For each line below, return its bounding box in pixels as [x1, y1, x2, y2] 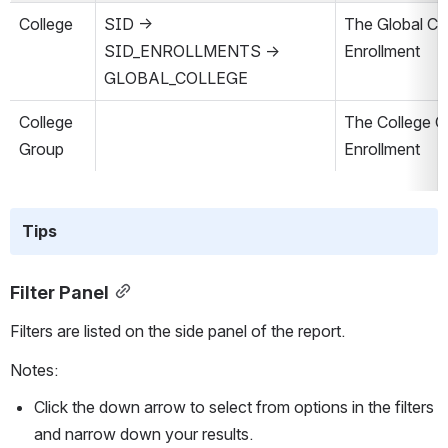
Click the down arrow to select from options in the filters [34, 396, 434, 417]
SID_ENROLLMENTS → [104, 41, 280, 61]
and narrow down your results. [34, 423, 257, 444]
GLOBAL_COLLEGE [104, 68, 248, 88]
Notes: [10, 359, 58, 380]
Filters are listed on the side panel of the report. [10, 320, 345, 341]
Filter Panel [10, 280, 109, 303]
